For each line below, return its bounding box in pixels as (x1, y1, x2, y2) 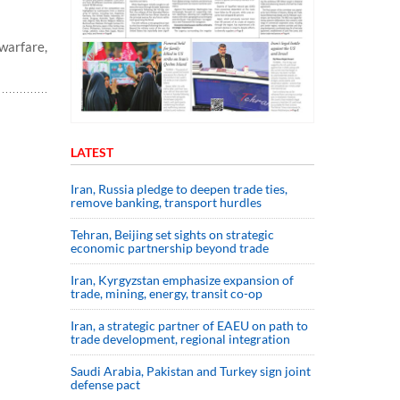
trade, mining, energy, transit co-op (71, 285, 262, 301)
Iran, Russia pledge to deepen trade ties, (71, 180, 287, 196)
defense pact (71, 376, 140, 392)
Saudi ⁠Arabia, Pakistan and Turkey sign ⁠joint (71, 362, 311, 379)
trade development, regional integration (71, 330, 290, 346)
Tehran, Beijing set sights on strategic (71, 226, 274, 242)
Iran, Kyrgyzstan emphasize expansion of (71, 271, 294, 287)
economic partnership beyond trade (71, 239, 269, 255)
